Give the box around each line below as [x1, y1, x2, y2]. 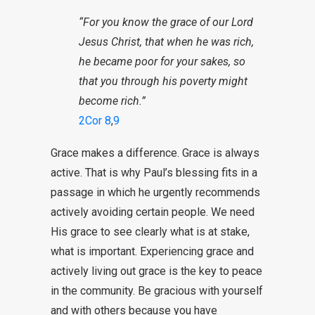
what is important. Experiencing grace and [51, 245, 254, 258]
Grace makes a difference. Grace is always [51, 146, 259, 160]
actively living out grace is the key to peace [51, 264, 262, 278]
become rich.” [79, 94, 146, 108]
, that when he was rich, [140, 35, 254, 49]
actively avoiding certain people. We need [51, 205, 255, 219]
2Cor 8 [79, 114, 111, 127]
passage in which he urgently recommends [51, 186, 260, 199]
